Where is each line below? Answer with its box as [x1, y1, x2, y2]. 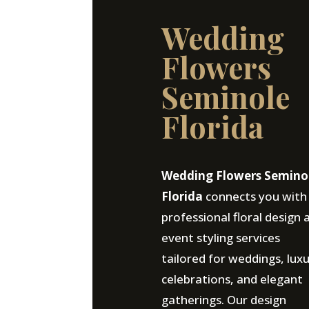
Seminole [161, 77, 290, 117]
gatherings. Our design [161, 292, 286, 308]
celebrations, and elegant [161, 271, 303, 287]
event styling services [161, 230, 280, 246]
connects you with [202, 188, 307, 204]
